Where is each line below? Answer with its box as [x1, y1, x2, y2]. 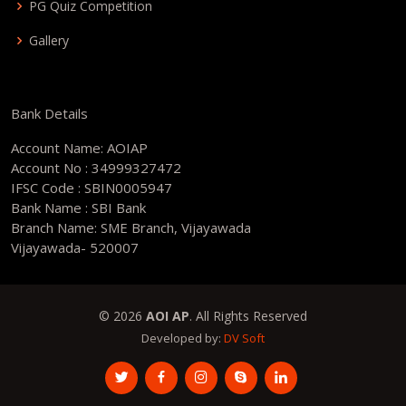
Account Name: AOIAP [11, 139, 148, 157]
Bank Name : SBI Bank [11, 198, 146, 217]
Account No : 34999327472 [11, 159, 181, 177]
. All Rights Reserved [189, 307, 307, 324]
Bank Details [11, 104, 88, 122]
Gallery [29, 32, 69, 49]
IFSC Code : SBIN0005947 [11, 179, 172, 197]
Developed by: [141, 330, 224, 346]
